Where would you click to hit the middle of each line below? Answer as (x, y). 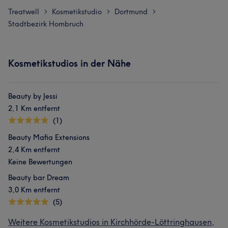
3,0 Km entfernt (34, 190)
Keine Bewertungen (40, 162)
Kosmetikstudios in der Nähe (69, 63)
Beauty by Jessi (33, 96)
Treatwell (24, 12)
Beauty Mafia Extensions (49, 137)
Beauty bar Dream (39, 178)
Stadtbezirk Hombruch (46, 24)
